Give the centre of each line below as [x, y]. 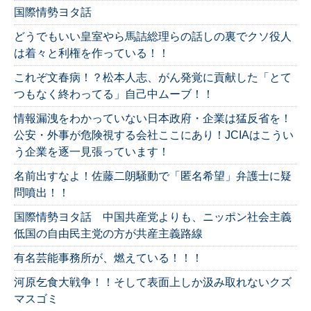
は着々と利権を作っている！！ [92, 53]
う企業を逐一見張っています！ [92, 152]
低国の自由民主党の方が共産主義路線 [108, 234]
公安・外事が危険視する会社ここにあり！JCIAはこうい [154, 135]
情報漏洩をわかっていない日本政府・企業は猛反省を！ [153, 119]
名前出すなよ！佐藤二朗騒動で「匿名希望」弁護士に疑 [153, 176]
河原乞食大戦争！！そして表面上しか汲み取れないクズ [153, 283]
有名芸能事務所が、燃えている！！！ [108, 258]
